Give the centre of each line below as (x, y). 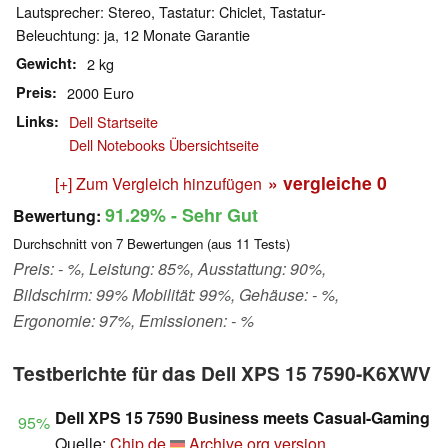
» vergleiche (322, 183)
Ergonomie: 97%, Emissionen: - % (133, 321)
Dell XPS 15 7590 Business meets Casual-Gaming (242, 418)
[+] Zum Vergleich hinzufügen (158, 184)
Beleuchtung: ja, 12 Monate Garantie (133, 35)
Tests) (270, 244)
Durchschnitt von (64, 244)
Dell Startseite (113, 122)
